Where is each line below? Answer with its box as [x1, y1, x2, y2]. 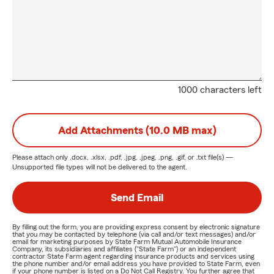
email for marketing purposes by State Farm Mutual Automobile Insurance [12, 238, 242, 245]
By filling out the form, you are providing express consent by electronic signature [12, 223, 260, 231]
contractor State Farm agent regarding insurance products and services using [12, 253, 254, 260]
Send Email [111, 192, 163, 203]
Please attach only [12, 154, 70, 161]
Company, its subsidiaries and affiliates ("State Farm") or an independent [12, 245, 236, 253]
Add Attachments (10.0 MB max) [57, 125, 217, 136]
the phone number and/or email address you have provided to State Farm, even [12, 260, 260, 267]
